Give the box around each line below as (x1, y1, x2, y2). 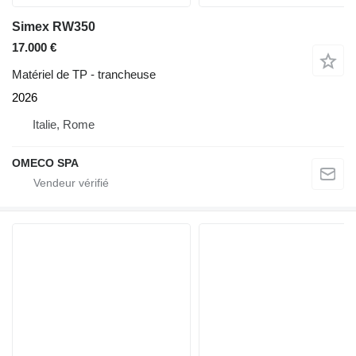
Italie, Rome (33, 118, 95, 132)
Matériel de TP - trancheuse (12, 68, 156, 82)
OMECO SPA (12, 157, 79, 170)
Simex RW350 (12, 20, 95, 34)
